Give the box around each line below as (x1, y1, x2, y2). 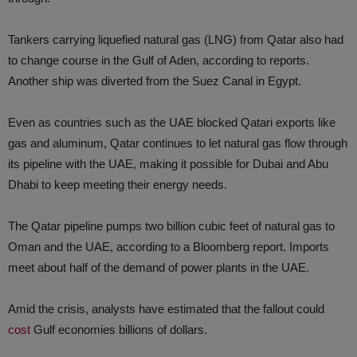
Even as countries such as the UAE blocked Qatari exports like (8, 116, 335, 129)
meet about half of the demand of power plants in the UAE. (8, 261, 309, 274)
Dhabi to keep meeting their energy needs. (8, 178, 227, 191)
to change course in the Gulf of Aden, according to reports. (8, 53, 309, 67)
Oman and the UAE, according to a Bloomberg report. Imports (8, 240, 329, 253)
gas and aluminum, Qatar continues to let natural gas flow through (8, 136, 347, 150)
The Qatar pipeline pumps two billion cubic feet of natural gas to (8, 219, 335, 233)
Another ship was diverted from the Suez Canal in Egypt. (8, 74, 301, 88)
